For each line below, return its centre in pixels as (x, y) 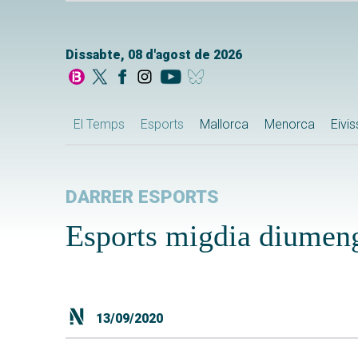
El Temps (99, 125)
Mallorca (224, 125)
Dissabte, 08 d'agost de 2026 (154, 55)
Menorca (290, 125)
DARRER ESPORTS (142, 197)
